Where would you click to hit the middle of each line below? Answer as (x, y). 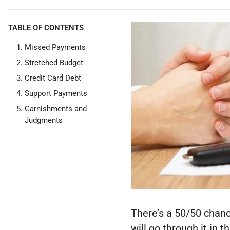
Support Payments (56, 93)
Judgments (44, 120)
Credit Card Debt (53, 78)
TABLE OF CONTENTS (46, 27)
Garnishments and (56, 109)
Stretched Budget (54, 62)
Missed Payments (55, 47)
